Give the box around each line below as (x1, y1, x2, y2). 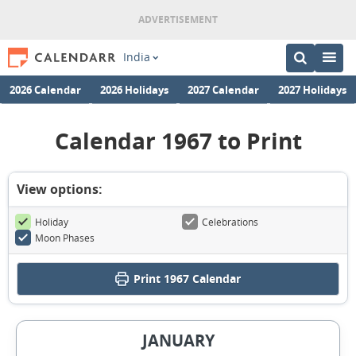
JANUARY (141, 330, 215, 352)
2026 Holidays (100, 82, 168, 96)
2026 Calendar (10, 82, 81, 96)
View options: (17, 180, 103, 198)
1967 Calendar (161, 271, 241, 286)
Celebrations (202, 215, 258, 228)
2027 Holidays (278, 82, 346, 96)
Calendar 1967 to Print (54, 126, 302, 157)
